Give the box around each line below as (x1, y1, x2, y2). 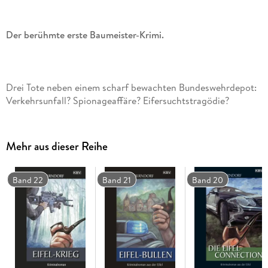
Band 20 (192, 173, 224, 186)
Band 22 (13, 173, 44, 186)
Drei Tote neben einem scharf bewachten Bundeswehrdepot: (5, 80, 257, 94)
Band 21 (102, 173, 132, 186)
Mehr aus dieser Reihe (5, 138, 108, 156)
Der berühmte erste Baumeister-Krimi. (5, 28, 164, 41)
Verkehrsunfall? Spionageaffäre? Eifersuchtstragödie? (5, 93, 229, 107)
